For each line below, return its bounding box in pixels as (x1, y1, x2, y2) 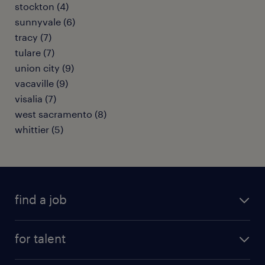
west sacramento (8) (15, 108, 106, 119)
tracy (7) (15, 31, 51, 43)
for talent (15, 231, 66, 245)
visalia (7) (15, 93, 56, 104)
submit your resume (15, 222, 105, 233)
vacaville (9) (15, 77, 68, 89)
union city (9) (15, 62, 74, 73)
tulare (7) (15, 47, 54, 58)
